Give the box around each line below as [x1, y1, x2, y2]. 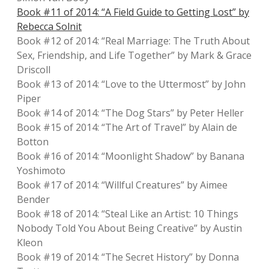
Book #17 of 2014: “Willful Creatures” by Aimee [17, 178, 228, 192]
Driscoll [17, 63, 50, 76]
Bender [17, 193, 50, 206]
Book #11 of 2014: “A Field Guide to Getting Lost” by [17, 5, 249, 19]
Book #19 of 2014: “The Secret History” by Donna [17, 250, 239, 264]
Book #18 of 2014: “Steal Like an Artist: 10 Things [17, 207, 238, 220]
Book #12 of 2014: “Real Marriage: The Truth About [17, 34, 250, 47]
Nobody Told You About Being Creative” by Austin [17, 222, 242, 235]
